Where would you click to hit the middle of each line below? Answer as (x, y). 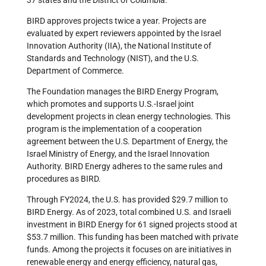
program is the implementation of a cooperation (114, 129)
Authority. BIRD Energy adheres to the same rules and (125, 167)
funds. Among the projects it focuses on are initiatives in (129, 250)
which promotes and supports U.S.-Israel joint (110, 104)
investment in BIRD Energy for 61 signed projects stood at (132, 225)
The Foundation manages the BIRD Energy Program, (123, 92)
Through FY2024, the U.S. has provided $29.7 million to (127, 200)
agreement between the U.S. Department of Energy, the (127, 142)
